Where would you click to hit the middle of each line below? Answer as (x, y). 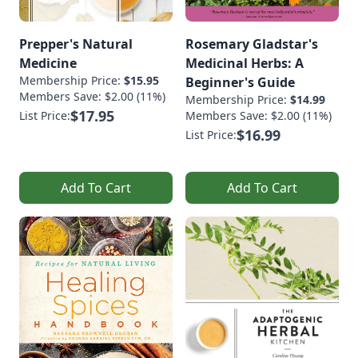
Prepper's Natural (76, 44)
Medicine (48, 63)
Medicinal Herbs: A (245, 63)
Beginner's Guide (240, 82)
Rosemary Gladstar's (252, 44)
